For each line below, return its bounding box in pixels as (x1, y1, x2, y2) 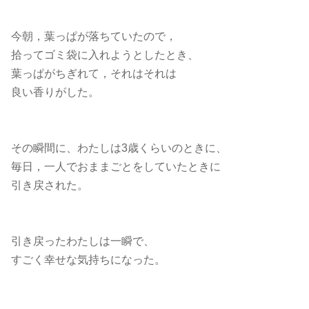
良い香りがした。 (11, 86, 99, 98)
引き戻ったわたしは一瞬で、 (11, 235, 154, 247)
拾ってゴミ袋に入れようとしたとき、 (11, 48, 199, 61)
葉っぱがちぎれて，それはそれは (11, 67, 177, 79)
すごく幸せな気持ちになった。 (11, 253, 166, 266)
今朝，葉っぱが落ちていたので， (11, 30, 177, 42)
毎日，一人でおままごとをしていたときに (11, 160, 221, 172)
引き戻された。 (11, 179, 88, 191)
